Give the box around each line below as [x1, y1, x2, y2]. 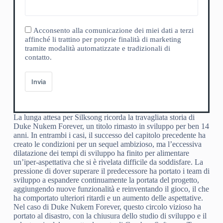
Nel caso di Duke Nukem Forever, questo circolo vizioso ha [13, 202, 201, 211]
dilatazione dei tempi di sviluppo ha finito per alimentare [13, 148, 189, 157]
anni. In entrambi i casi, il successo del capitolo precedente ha [13, 130, 206, 139]
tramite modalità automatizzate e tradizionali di [24, 44, 170, 52]
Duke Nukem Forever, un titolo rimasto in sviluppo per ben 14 [13, 121, 209, 130]
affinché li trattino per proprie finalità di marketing [24, 35, 181, 43]
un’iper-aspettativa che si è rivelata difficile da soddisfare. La [13, 157, 203, 166]
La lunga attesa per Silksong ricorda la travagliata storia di [13, 112, 195, 121]
